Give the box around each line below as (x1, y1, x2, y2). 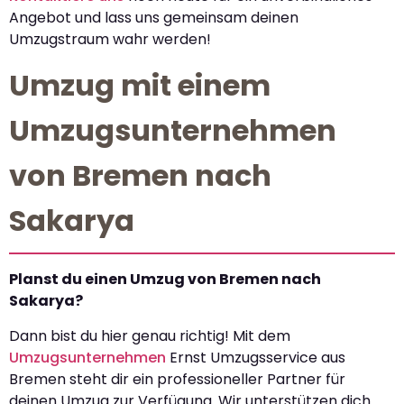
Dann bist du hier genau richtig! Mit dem (9, 325, 290, 346)
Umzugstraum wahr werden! (9, 28, 211, 50)
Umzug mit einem (9, 65, 271, 106)
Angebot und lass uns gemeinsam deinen (9, 6, 298, 28)
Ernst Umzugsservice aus (166, 346, 345, 368)
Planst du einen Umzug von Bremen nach (9, 269, 321, 290)
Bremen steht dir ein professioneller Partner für (9, 368, 345, 390)
